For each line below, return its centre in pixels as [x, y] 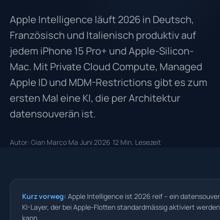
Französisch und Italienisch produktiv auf [103, 35]
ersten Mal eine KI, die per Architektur [95, 98]
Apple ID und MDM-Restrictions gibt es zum [109, 82]
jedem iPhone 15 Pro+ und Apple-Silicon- [102, 51]
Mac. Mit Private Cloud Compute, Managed [106, 67]
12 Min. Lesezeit [137, 142]
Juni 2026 [95, 142]
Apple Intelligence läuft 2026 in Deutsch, [102, 19]
